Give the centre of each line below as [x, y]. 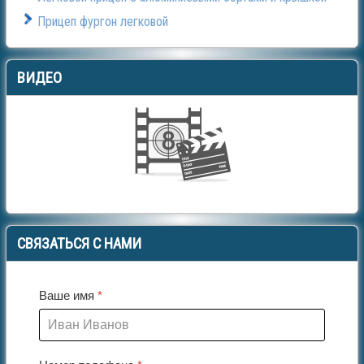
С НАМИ [117, 244]
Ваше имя [68, 296]
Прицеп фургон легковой [103, 22]
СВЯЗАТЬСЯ [55, 244]
